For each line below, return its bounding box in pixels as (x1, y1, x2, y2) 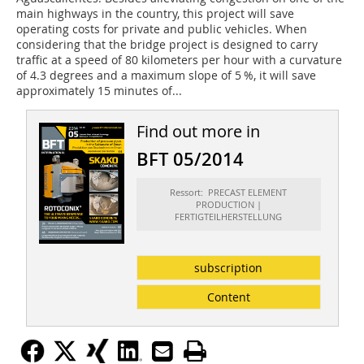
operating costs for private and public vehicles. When (16, 21, 307, 37)
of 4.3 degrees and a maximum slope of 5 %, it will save (16, 67, 316, 84)
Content (206, 289, 250, 305)
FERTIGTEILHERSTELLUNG (175, 210, 283, 223)
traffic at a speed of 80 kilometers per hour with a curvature (16, 52, 342, 68)
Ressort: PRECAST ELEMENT (170, 186, 288, 199)
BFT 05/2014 (136, 147, 244, 172)
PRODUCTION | (195, 198, 262, 211)
